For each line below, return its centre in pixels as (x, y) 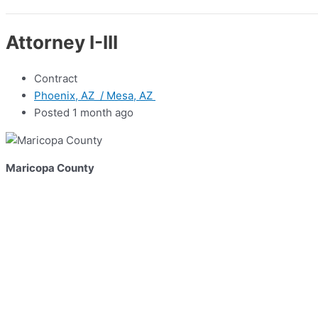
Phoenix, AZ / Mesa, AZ (95, 96)
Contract (56, 79)
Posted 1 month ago (84, 113)
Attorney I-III (62, 42)
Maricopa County (50, 168)
